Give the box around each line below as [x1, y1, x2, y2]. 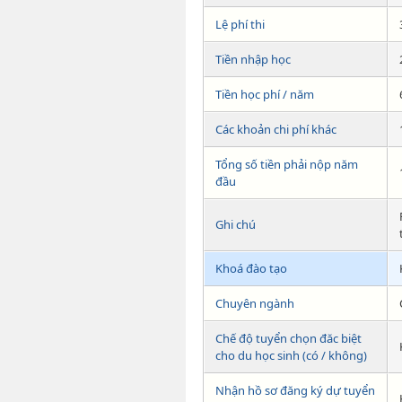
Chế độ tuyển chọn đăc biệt [215, 329, 362, 346]
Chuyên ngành [215, 294, 294, 311]
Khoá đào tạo [215, 259, 287, 276]
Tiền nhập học [215, 50, 291, 67]
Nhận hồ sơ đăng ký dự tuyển [215, 381, 375, 398]
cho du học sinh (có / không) [215, 346, 367, 363]
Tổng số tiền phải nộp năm [215, 155, 358, 172]
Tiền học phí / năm [215, 85, 314, 102]
